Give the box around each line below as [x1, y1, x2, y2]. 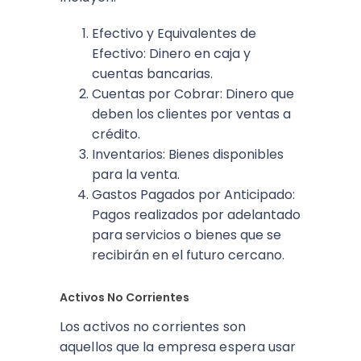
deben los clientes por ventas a [92, 105, 291, 123]
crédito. [92, 125, 140, 143]
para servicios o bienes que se [92, 226, 281, 244]
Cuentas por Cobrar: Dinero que [92, 85, 294, 103]
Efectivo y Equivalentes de [92, 24, 256, 43]
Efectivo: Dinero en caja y [92, 44, 251, 63]
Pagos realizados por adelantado [92, 205, 301, 224]
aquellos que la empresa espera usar [60, 338, 297, 356]
